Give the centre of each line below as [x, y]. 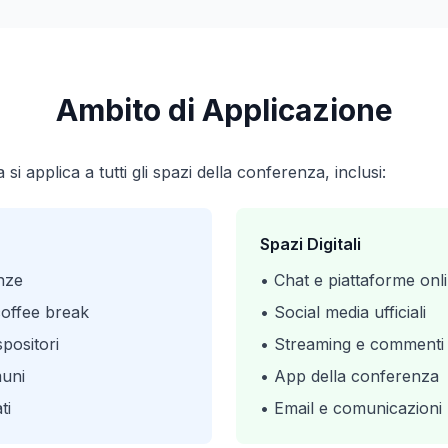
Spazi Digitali [310, 244]
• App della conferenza [349, 376]
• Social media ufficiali [343, 312]
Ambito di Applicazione [224, 110]
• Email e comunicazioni [351, 408]
